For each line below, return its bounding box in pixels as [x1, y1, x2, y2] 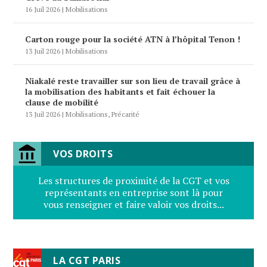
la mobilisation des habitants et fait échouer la [25, 86, 216, 98]
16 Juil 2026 [25, 5, 61, 14]
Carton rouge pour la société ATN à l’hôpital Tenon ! [25, 33, 241, 45]
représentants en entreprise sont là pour [44, 186, 223, 200]
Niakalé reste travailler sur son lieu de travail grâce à [25, 75, 241, 87]
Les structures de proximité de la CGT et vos [38, 174, 229, 188]
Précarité [111, 110, 140, 119]
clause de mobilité [25, 97, 99, 108]
